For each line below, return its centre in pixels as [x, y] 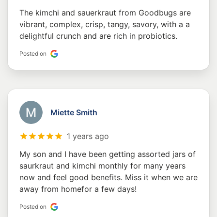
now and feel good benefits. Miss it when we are [108, 178]
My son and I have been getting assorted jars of [108, 154]
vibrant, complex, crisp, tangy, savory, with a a [105, 24]
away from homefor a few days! [78, 189]
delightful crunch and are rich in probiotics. [98, 36]
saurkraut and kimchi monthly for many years [102, 166]
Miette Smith [74, 113]
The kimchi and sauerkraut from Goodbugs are [105, 13]
